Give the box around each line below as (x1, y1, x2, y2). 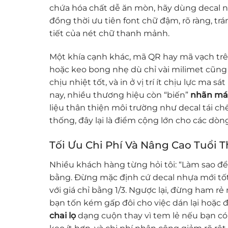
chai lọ (49, 211, 76, 221)
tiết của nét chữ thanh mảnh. (49, 28, 169, 38)
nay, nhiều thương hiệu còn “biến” (49, 90, 190, 100)
